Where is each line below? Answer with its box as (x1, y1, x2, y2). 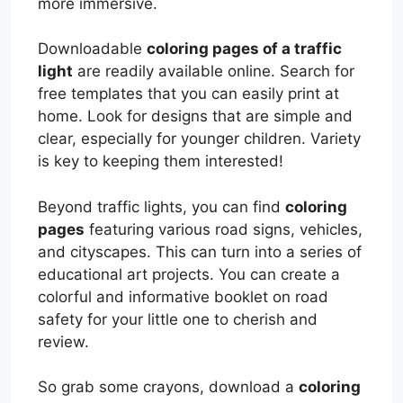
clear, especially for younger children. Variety (38, 130, 361, 148)
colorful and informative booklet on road (38, 287, 328, 306)
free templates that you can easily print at (38, 85, 339, 103)
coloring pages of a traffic (147, 40, 342, 58)
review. (38, 332, 89, 351)
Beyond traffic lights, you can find (38, 197, 285, 216)
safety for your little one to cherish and (38, 309, 318, 328)
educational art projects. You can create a (38, 264, 340, 283)
